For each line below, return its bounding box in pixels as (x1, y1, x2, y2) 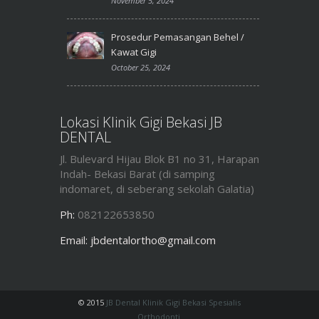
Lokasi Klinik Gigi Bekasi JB (60, 112, 222, 132)
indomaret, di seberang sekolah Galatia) (60, 181, 254, 196)
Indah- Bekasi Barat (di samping (60, 166, 215, 181)
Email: (60, 232, 88, 247)
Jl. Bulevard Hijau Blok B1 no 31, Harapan (60, 151, 259, 166)
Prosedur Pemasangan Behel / (111, 30, 244, 43)
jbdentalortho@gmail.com (90, 232, 216, 247)
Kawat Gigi (111, 45, 157, 58)
